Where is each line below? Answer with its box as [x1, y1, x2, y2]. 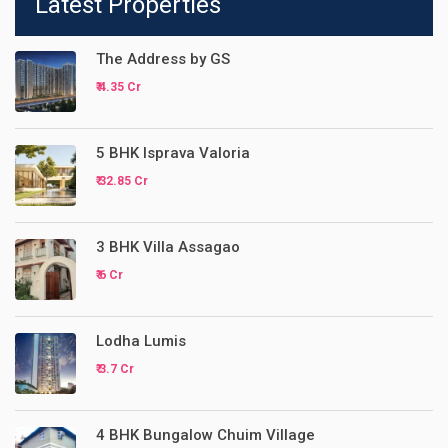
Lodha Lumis [96, 332, 186, 350]
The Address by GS [96, 50, 230, 68]
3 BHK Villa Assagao [96, 238, 240, 256]
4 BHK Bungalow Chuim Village [96, 426, 315, 444]
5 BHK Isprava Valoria [96, 144, 250, 162]
